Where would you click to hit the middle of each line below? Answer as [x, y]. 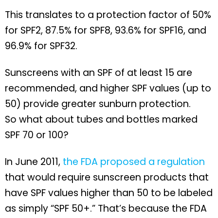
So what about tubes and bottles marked [101, 120]
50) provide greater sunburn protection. [98, 104]
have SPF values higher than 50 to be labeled [109, 193]
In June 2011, [34, 162]
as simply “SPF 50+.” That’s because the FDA [106, 209]
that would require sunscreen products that [107, 178]
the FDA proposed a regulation [134, 162]
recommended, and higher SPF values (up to [108, 89]
